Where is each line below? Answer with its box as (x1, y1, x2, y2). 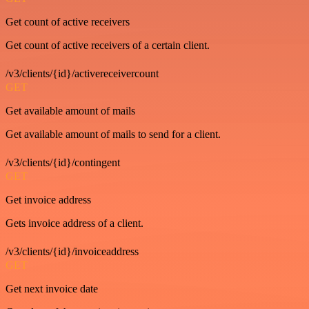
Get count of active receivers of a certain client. (6, 39, 210, 51)
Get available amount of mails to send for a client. (6, 128, 221, 140)
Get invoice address (6, 193, 91, 206)
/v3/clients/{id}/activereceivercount (6, 67, 159, 79)
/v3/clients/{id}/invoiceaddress (6, 245, 139, 257)
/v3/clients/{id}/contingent (6, 156, 120, 168)
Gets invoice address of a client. (6, 217, 143, 229)
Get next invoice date (6, 282, 98, 295)
